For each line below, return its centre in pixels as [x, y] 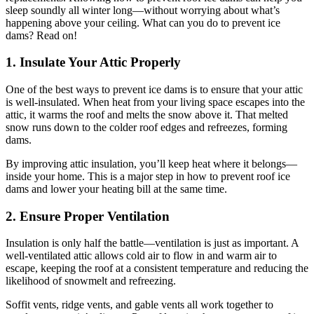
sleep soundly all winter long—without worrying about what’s [143, 10]
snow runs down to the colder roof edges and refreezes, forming [146, 127]
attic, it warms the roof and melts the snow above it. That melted [147, 114]
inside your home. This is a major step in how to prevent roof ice [148, 176]
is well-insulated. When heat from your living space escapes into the [155, 102]
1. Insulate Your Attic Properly [93, 62]
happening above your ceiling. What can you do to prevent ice [143, 22]
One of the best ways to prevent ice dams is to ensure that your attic [154, 89]
